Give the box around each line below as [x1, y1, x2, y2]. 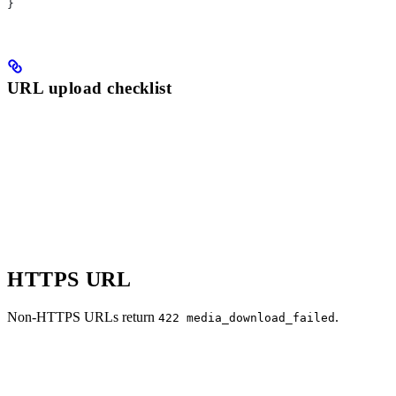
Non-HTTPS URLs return [7, 309, 158, 325]
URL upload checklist [7, 78, 172, 97]
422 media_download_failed [158, 311, 335, 325]
